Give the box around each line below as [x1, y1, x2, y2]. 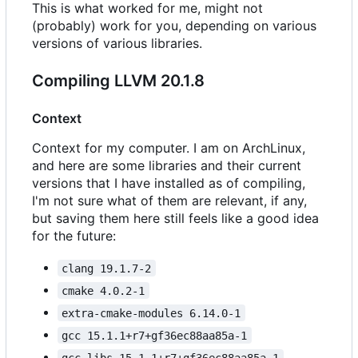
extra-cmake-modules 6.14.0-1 [62, 306, 241, 320]
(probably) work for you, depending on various [32, 18, 316, 34]
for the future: [32, 228, 116, 245]
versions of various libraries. [32, 35, 202, 52]
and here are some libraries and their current [32, 157, 301, 174]
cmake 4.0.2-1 [62, 284, 145, 297]
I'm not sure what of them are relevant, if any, [32, 193, 307, 209]
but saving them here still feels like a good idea [32, 210, 319, 227]
